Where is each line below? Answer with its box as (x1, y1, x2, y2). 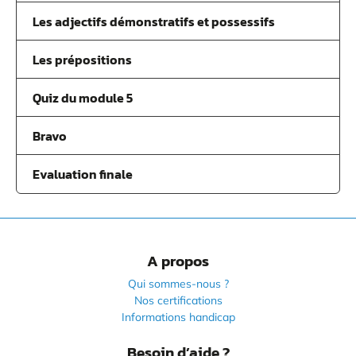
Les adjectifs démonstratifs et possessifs (33, 12, 275, 31)
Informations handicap (121, 309, 235, 324)
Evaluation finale (33, 164, 133, 184)
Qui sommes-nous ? (127, 276, 229, 291)
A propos (147, 249, 209, 273)
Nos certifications (133, 292, 222, 308)
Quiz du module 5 (33, 88, 133, 107)
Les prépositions (33, 50, 132, 69)
